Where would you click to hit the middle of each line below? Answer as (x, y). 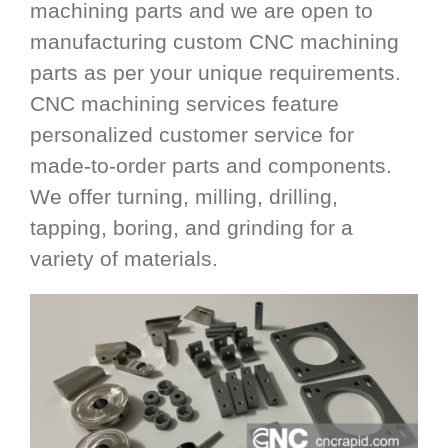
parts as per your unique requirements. (215, 72)
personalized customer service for (192, 134)
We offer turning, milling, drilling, (184, 196)
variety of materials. (124, 258)
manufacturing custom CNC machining (214, 41)
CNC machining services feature (184, 103)
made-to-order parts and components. (211, 165)
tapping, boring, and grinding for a (191, 227)
